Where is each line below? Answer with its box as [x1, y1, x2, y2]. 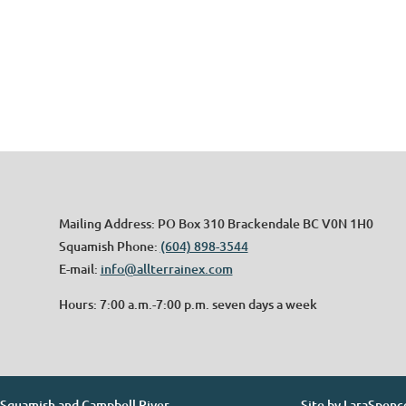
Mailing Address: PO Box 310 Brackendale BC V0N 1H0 [58, 214, 373, 232]
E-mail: [58, 259, 101, 277]
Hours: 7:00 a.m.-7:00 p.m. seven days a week [58, 295, 317, 313]
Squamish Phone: [58, 237, 160, 255]
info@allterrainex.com [100, 259, 233, 277]
